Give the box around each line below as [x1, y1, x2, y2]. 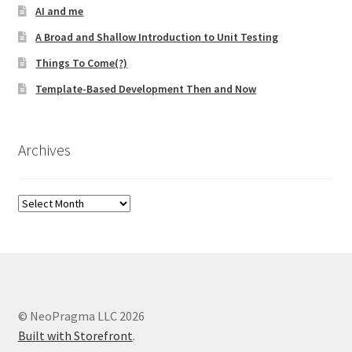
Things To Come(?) [35, 56, 128, 71]
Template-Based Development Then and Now [35, 82, 257, 97]
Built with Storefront [17, 327, 133, 343]
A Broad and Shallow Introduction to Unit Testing [35, 30, 279, 45]
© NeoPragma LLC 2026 [17, 307, 145, 324]
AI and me [35, 4, 84, 19]
